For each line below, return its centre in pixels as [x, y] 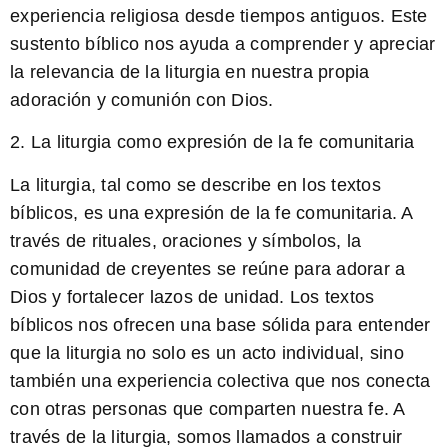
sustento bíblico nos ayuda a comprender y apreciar [223, 43]
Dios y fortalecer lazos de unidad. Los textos [192, 296]
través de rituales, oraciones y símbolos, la [185, 240]
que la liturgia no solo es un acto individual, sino [207, 352]
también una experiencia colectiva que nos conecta [220, 380]
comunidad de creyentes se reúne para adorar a [208, 268]
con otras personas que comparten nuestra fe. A [207, 408]
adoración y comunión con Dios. [142, 99]
